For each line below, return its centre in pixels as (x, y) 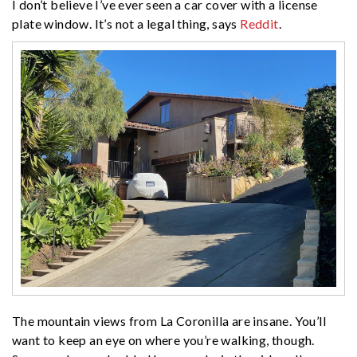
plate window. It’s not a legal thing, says (126, 23)
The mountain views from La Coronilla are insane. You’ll (169, 320)
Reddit (259, 23)
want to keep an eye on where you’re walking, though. (163, 339)
